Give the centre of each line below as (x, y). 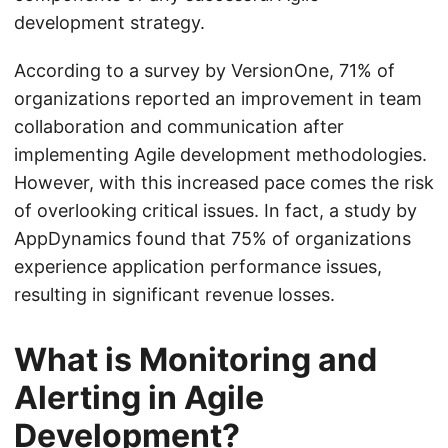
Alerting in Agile (139, 397)
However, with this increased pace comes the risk (224, 182)
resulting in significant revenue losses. (174, 294)
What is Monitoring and (195, 359)
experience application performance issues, (198, 266)
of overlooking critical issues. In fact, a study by (215, 210)
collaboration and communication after (179, 126)
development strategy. (109, 22)
